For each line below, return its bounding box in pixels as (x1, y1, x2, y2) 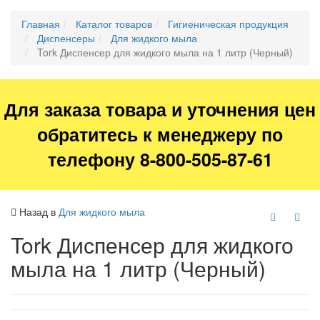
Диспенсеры (37, 31, 95, 46)
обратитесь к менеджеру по (37, 121, 283, 148)
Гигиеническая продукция (168, 16, 289, 31)
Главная (21, 16, 60, 31)
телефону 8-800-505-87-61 (47, 146, 273, 173)
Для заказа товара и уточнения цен (4, 96, 316, 123)
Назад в (16, 204, 59, 219)
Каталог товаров (76, 16, 152, 31)
